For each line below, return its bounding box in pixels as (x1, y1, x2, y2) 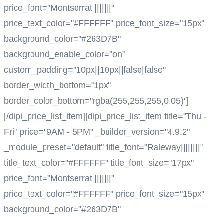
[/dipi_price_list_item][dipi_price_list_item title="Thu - (4, 111, 206, 121)
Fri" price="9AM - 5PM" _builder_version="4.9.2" (4, 126, 190, 137)
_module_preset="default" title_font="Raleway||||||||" (4, 142, 203, 152)
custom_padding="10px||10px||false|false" (4, 64, 166, 75)
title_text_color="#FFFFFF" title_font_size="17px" (4, 157, 194, 168)
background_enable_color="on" (4, 49, 125, 59)
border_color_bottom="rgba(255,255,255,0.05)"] (4, 95, 189, 106)
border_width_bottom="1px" (4, 80, 111, 90)
